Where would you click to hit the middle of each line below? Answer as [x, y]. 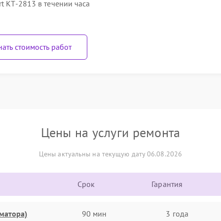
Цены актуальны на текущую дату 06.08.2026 [110, 154]
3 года [177, 213]
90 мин [94, 213]
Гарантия [167, 184]
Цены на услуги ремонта [110, 132]
